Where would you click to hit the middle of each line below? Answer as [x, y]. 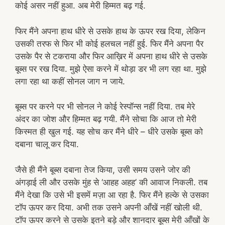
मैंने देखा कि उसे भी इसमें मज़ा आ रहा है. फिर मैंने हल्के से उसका [112, 195]
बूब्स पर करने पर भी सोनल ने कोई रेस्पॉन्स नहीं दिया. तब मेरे [105, 106]
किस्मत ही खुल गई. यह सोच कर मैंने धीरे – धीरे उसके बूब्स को [109, 132]
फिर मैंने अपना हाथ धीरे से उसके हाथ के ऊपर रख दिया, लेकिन [110, 31]
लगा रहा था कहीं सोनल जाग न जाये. [70, 81]
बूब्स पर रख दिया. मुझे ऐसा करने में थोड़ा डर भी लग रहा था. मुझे [111, 69]
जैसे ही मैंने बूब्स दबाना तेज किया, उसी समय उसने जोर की [103, 170]
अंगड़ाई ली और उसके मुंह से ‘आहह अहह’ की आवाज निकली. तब [111, 182]
